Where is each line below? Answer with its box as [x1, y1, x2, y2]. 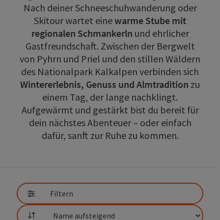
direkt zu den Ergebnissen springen [7, 167, 115, 177]
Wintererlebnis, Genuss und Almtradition [20, 78, 189, 90]
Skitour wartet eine [34, 14, 114, 27]
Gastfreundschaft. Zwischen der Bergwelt [25, 39, 195, 52]
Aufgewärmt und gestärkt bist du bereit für [21, 103, 199, 116]
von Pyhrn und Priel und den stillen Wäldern [20, 52, 200, 65]
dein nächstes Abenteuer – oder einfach [28, 116, 192, 129]
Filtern [50, 188, 73, 198]
